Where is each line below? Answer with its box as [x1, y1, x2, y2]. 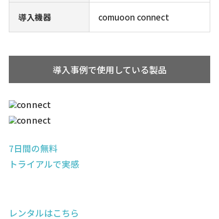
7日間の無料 [8, 142, 58, 155]
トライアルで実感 [8, 157, 79, 171]
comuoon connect [98, 11, 169, 23]
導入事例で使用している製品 [52, 63, 167, 76]
